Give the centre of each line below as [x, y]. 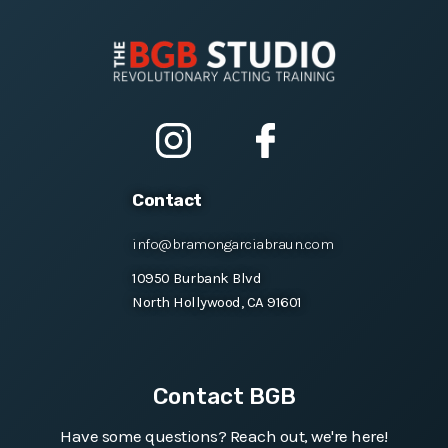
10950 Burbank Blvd [196, 278]
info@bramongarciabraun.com [232, 244]
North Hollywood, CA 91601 [217, 302]
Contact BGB [224, 396]
